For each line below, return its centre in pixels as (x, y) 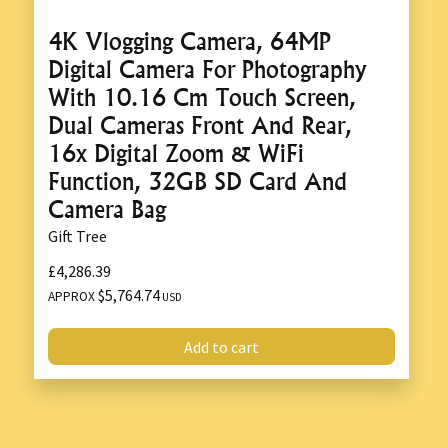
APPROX (73, 297)
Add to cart (221, 346)
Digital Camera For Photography (207, 70)
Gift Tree (77, 236)
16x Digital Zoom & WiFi (176, 154)
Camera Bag (107, 210)
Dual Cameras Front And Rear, (200, 126)
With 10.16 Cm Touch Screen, (202, 98)
